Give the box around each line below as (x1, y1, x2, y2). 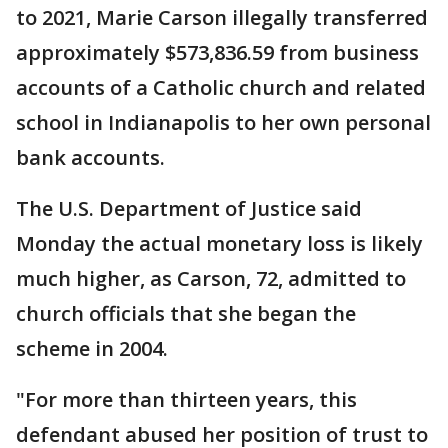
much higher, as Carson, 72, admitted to (16, 265, 406, 293)
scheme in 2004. (16, 335, 168, 363)
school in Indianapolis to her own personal (16, 109, 431, 137)
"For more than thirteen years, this (16, 386, 357, 414)
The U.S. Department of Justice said (16, 195, 362, 223)
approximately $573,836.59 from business (16, 39, 419, 67)
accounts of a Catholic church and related (16, 74, 426, 102)
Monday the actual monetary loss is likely (16, 230, 423, 258)
